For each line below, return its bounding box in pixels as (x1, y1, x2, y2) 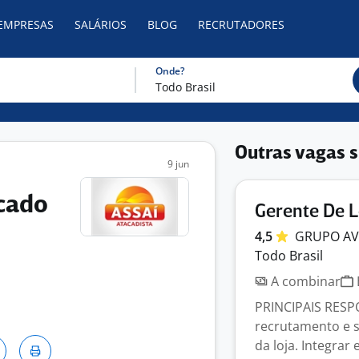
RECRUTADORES (198, 17, 284, 32)
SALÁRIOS (75, 17, 127, 32)
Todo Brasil (255, 247, 323, 264)
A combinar (268, 272, 341, 290)
